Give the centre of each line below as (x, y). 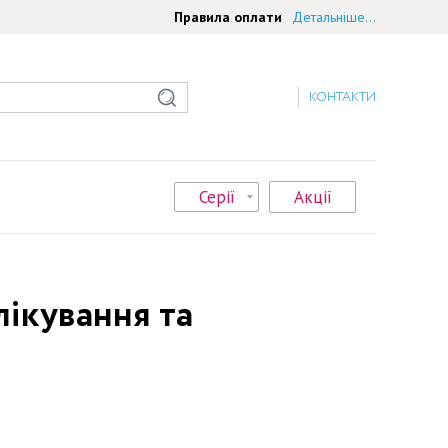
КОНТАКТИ (342, 97)
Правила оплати (228, 16)
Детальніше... (334, 16)
